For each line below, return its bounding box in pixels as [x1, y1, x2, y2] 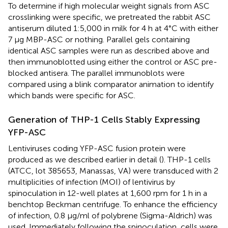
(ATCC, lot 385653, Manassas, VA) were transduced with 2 [8, 165, 218, 176]
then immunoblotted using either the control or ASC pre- [8, 56, 217, 67]
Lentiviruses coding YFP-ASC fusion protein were [8, 143, 186, 153]
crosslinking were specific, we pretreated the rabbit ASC [8, 12, 211, 22]
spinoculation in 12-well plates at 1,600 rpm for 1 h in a [8, 188, 207, 198]
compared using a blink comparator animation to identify [8, 79, 214, 89]
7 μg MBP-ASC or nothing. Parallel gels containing [8, 34, 190, 44]
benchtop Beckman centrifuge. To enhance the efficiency [8, 199, 217, 209]
